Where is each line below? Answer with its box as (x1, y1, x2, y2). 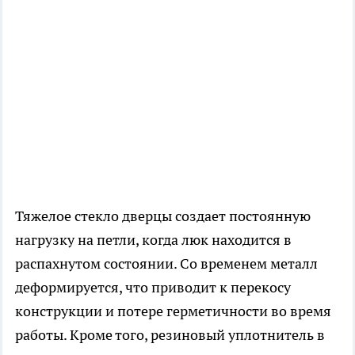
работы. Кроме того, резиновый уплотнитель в (15, 326, 325, 345)
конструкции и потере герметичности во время (15, 302, 331, 321)
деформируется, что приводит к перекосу (15, 278, 291, 297)
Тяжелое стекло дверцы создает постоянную (15, 207, 311, 226)
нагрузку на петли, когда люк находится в (15, 231, 292, 250)
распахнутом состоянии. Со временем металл (15, 254, 318, 273)
